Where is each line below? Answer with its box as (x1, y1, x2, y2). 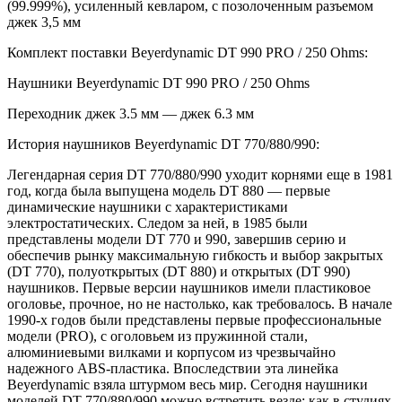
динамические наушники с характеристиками (7, 199, 288, 215)
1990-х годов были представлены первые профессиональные (7, 312, 381, 328)
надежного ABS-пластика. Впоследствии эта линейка (7, 361, 338, 377)
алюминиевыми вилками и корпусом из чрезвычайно (7, 345, 336, 361)
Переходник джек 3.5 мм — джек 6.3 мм (7, 106, 254, 122)
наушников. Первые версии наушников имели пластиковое (7, 280, 371, 296)
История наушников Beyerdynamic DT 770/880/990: (7, 136, 319, 153)
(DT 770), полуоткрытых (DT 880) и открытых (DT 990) (7, 264, 350, 280)
